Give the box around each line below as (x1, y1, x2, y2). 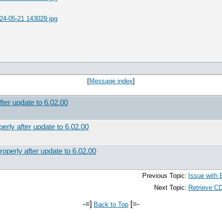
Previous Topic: (142, 172, 187, 179)
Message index (89, 77, 133, 85)
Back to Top (94, 201, 128, 208)
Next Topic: (154, 184, 187, 191)
